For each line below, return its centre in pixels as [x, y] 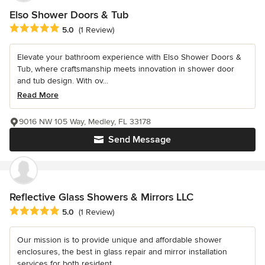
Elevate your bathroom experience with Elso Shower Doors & [129, 57]
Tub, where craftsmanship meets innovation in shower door [126, 69]
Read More [38, 95]
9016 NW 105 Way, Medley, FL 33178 [85, 122]
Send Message [140, 140]
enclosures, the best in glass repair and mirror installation [122, 251]
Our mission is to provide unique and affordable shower [119, 240]
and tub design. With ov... [63, 81]
